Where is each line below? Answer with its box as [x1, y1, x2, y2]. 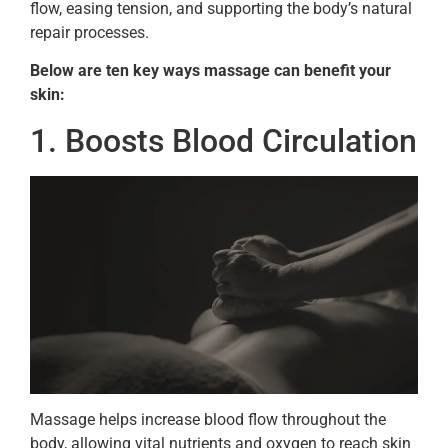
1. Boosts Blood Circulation [30, 121, 417, 160]
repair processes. [30, 22, 149, 42]
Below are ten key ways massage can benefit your [30, 61, 391, 81]
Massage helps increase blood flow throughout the [30, 410, 386, 430]
